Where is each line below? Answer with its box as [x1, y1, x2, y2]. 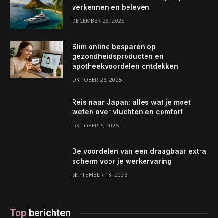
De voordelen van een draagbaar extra [72, 147, 206, 156]
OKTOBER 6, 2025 [72, 122, 119, 129]
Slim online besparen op [72, 42, 156, 51]
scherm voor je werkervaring [72, 157, 172, 165]
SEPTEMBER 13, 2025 [72, 171, 127, 179]
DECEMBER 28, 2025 [72, 17, 125, 25]
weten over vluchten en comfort [72, 108, 183, 116]
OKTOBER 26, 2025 [72, 76, 122, 84]
